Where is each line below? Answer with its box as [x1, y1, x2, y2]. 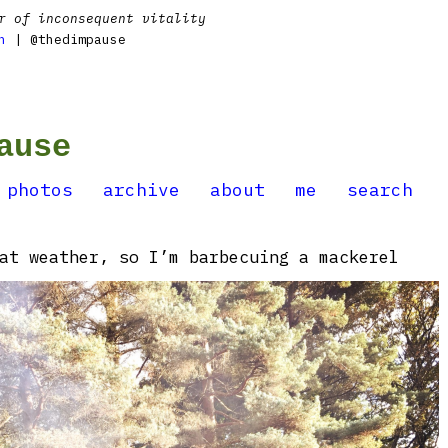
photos [7, 178, 73, 201]
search [347, 178, 413, 201]
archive [103, 178, 180, 201]
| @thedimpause [6, 31, 126, 48]
